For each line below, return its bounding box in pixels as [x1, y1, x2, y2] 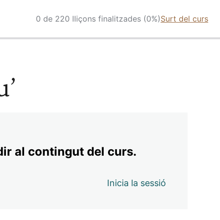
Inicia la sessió [107, 177, 166, 188]
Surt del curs [161, 13, 208, 24]
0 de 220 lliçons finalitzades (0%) [36, 13, 161, 24]
